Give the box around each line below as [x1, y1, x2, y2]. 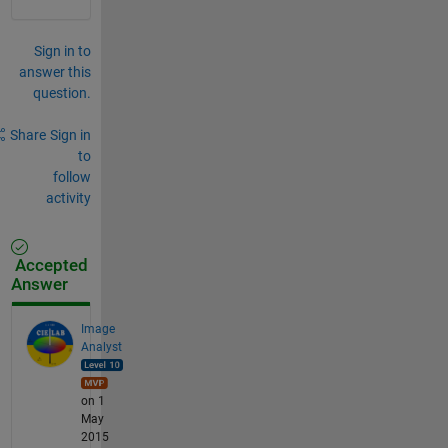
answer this [18, 63, 91, 80]
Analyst [80, 339, 122, 354]
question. [32, 84, 91, 101]
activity [45, 189, 91, 206]
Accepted [10, 255, 88, 275]
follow [52, 168, 91, 185]
